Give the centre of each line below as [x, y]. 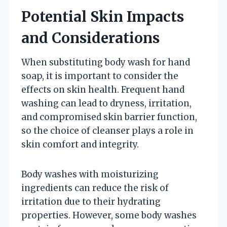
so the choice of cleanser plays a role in [107, 130]
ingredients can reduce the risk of [95, 188]
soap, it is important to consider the [100, 76]
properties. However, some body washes [109, 215]
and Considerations [90, 38]
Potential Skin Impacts [103, 16]
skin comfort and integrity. [80, 144]
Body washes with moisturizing [90, 174]
